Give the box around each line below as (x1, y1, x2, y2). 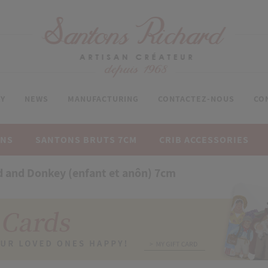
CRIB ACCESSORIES (159, 133, 249, 146)
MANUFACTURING (67, 93, 139, 104)
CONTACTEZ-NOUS (157, 93, 234, 104)
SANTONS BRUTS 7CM (35, 133, 137, 146)
